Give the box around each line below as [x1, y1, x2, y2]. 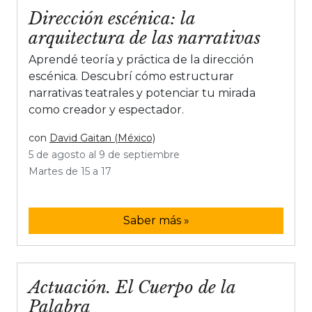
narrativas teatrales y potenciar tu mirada [29, 86, 256, 100]
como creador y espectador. [29, 103, 184, 116]
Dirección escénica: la [29, 8, 195, 29]
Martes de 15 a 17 [29, 165, 111, 178]
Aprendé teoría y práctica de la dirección [29, 53, 253, 66]
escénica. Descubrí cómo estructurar [29, 70, 234, 83]
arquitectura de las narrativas [29, 28, 260, 48]
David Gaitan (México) [49, 132, 155, 144]
